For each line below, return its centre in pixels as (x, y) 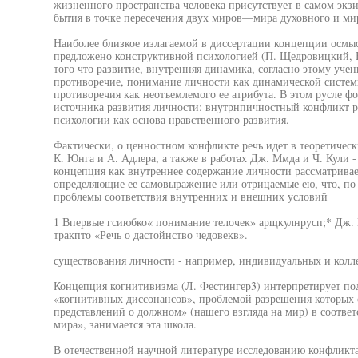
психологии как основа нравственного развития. (171, 119)
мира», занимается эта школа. (125, 324)
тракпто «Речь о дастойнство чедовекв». (150, 235)
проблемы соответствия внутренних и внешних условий (190, 196)
